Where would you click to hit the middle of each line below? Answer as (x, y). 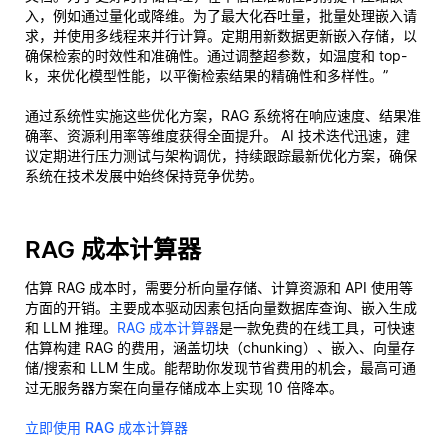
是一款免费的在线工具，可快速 (317, 327)
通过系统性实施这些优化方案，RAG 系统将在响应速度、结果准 (223, 115)
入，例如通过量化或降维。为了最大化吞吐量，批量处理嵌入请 (221, 15)
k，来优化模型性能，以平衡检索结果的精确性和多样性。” (206, 75)
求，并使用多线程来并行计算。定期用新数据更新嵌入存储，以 (221, 35)
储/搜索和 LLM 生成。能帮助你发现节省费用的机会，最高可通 (220, 367)
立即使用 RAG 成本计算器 (106, 427)
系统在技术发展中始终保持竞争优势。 (144, 175)
